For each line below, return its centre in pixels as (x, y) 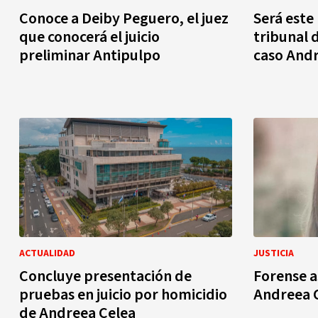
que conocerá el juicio (89, 37)
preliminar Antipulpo (90, 55)
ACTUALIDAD (47, 254)
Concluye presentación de (105, 276)
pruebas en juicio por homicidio (123, 295)
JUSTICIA (274, 254)
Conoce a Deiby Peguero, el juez (124, 18)
